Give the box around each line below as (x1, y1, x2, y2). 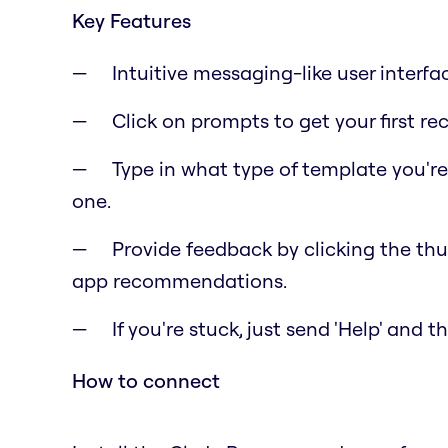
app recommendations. (72, 267, 287, 293)
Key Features (72, 7, 191, 33)
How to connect (72, 367, 220, 393)
